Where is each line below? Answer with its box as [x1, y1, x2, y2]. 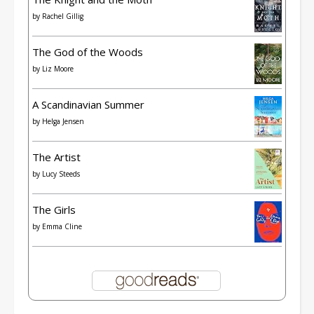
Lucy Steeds [42, 168, 80, 179]
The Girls [32, 202, 76, 217]
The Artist [32, 149, 81, 164]
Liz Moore [42, 63, 74, 74]
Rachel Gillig [42, 11, 83, 21]
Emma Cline [42, 221, 82, 231]
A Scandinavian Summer [32, 97, 144, 111]
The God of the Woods [32, 44, 143, 59]
